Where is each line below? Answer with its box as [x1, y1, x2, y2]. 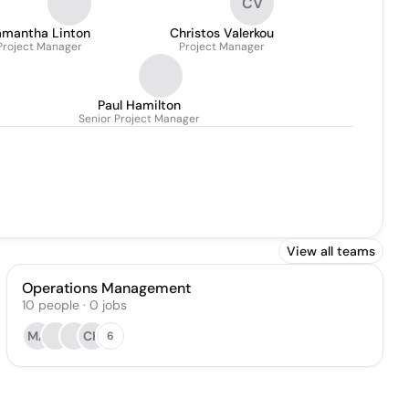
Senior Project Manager [79, 111, 200, 126]
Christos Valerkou [170, 25, 274, 41]
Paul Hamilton [98, 97, 181, 113]
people [37, 297, 79, 313]
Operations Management [21, 278, 191, 298]
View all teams [287, 243, 375, 259]
